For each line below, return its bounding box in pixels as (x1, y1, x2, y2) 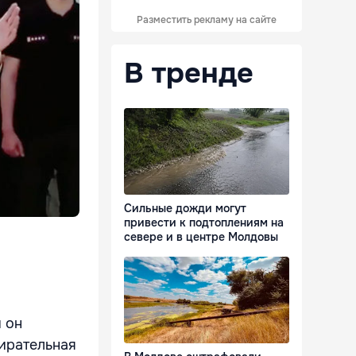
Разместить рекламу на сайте (137, 14, 277, 26)
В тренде (124, 55, 253, 91)
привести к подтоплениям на (124, 215, 284, 230)
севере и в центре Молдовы (124, 230, 278, 245)
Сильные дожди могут (124, 201, 246, 216)
